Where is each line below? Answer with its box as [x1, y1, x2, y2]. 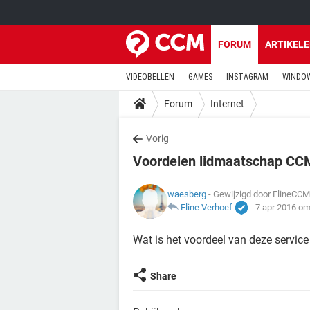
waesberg [167, 188, 206, 199]
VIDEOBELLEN [126, 72, 174, 82]
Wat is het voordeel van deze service [133, 233, 309, 246]
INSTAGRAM [226, 72, 268, 82]
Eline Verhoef [181, 201, 232, 212]
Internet [210, 98, 244, 109]
